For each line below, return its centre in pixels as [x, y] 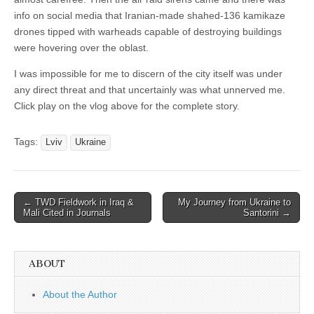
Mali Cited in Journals [67, 212]
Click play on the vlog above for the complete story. [127, 105]
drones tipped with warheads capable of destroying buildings [148, 31]
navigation [45, 219]
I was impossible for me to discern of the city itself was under [148, 73]
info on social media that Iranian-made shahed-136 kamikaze [150, 15]
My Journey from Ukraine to [234, 202]
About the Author [80, 294]
